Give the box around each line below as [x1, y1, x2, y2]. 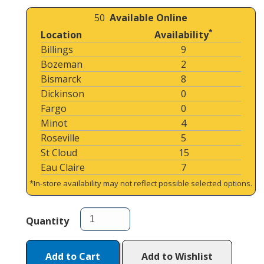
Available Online [110, 11, 187, 24]
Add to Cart [45, 250, 100, 263]
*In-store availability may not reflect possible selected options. [29, 178, 252, 189]
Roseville [40, 131, 80, 144]
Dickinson [40, 87, 84, 100]
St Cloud [40, 146, 77, 159]
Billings [40, 43, 73, 56]
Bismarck [40, 72, 81, 85]
